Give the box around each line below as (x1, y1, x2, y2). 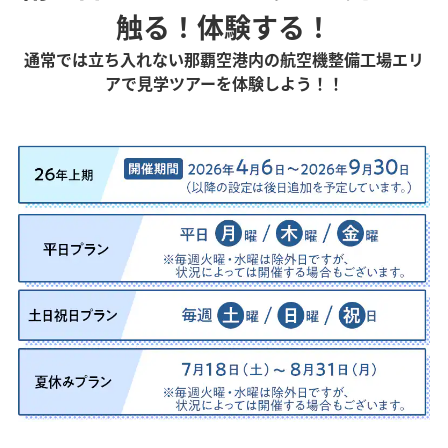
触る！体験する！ (116, 6, 332, 46)
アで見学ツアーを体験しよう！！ (104, 70, 344, 95)
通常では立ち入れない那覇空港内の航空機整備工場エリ (24, 46, 424, 71)
